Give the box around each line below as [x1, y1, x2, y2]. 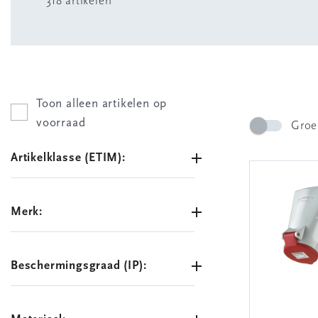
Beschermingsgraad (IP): [11, 260, 147, 272]
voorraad [36, 116, 86, 129]
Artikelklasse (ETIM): [11, 152, 126, 164]
